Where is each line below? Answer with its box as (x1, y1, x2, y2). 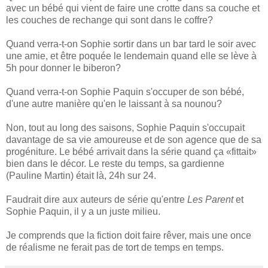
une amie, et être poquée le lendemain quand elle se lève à (6, 50, 257, 61)
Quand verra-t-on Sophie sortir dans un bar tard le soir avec (6, 38, 256, 49)
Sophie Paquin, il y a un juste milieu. (6, 206, 160, 217)
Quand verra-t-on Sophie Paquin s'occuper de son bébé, (6, 86, 244, 97)
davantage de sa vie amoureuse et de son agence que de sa (6, 134, 261, 145)
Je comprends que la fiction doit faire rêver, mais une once (6, 230, 251, 240)
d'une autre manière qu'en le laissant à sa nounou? (6, 98, 222, 109)
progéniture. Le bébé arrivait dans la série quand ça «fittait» (6, 146, 257, 157)
